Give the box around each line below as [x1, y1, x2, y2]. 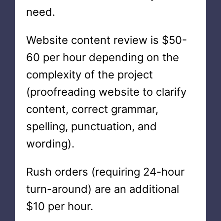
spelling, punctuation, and [26, 120, 157, 133]
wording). [26, 137, 74, 150]
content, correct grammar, [26, 103, 158, 115]
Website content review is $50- [26, 34, 187, 46]
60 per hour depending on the [26, 51, 179, 64]
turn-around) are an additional [26, 183, 179, 195]
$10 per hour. [26, 200, 93, 213]
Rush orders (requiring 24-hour [26, 165, 184, 178]
